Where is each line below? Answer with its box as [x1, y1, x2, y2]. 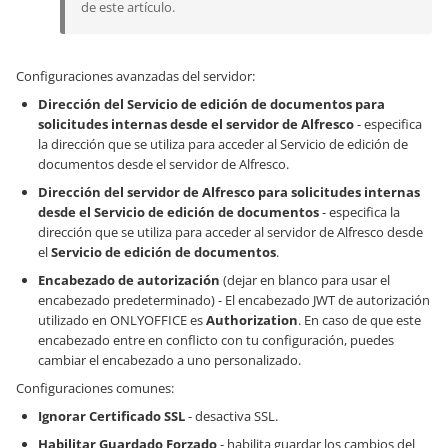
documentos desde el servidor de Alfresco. [38, 155, 289, 173]
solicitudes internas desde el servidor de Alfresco [38, 115, 354, 133]
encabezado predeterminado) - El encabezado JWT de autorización [38, 291, 430, 309]
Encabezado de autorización [38, 271, 220, 289]
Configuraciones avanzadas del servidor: [16, 67, 255, 85]
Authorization [206, 311, 298, 329]
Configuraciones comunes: [16, 379, 174, 397]
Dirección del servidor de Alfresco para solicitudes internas [38, 183, 420, 201]
